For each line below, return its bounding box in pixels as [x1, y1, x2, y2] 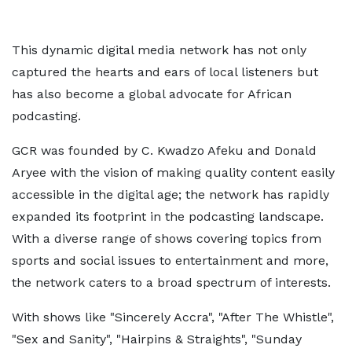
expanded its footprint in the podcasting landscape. [12, 209, 324, 224]
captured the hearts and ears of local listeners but [12, 64, 318, 79]
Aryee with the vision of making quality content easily [12, 165, 335, 180]
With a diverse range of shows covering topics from [12, 231, 321, 246]
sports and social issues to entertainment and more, [12, 253, 328, 268]
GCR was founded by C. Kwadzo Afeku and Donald [12, 143, 317, 158]
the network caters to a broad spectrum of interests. [12, 275, 331, 290]
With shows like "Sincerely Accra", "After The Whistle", [12, 310, 334, 324]
